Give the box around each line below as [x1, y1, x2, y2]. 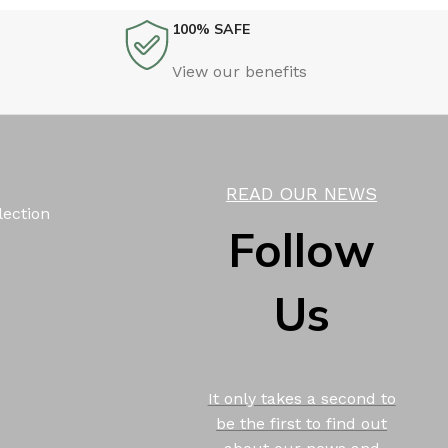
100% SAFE [171, 19, 250, 38]
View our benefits [171, 61, 307, 81]
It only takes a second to [207, 388, 396, 408]
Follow [228, 220, 376, 279]
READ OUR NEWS [226, 182, 378, 204]
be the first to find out [216, 413, 388, 433]
